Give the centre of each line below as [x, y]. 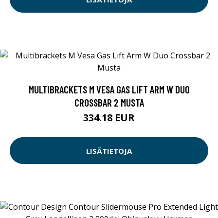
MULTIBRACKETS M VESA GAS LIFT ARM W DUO [109, 90]
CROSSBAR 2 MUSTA [109, 103]
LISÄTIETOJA [109, 151]
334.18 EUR [109, 118]
